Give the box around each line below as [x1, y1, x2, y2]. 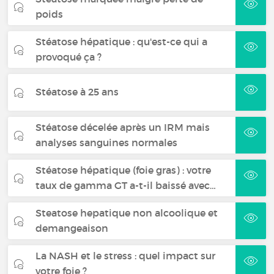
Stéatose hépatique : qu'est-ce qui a [35, 35, 208, 48]
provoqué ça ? [35, 50, 102, 63]
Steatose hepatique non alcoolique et [35, 206, 218, 219]
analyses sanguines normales [35, 136, 178, 149]
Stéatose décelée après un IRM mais [35, 120, 210, 133]
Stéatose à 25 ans [35, 86, 119, 98]
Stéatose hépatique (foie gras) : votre [35, 163, 212, 176]
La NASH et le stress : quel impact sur [35, 249, 216, 262]
